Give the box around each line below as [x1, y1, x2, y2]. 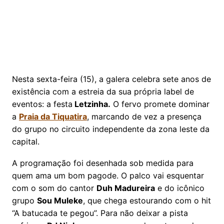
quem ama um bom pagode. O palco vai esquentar [12, 170, 204, 180]
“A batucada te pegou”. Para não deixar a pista [12, 207, 188, 218]
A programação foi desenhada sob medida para [12, 157, 193, 168]
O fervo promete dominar [110, 98, 209, 109]
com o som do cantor [12, 182, 96, 193]
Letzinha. [72, 98, 110, 109]
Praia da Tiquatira [19, 111, 87, 121]
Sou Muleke [37, 195, 83, 205]
